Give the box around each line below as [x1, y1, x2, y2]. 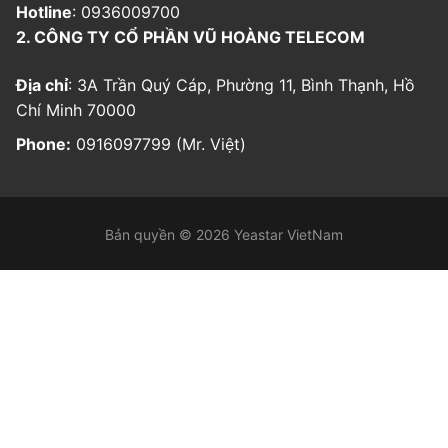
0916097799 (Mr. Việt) [71, 134, 246, 155]
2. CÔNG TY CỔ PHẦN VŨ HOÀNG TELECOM [16, 26, 365, 47]
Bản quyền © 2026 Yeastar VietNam [105, 225, 343, 243]
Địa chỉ [16, 74, 68, 95]
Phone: [16, 134, 71, 155]
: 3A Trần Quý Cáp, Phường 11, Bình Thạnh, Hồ [68, 74, 415, 95]
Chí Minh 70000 [16, 99, 136, 120]
